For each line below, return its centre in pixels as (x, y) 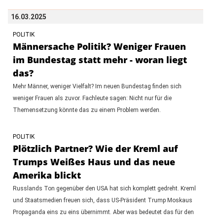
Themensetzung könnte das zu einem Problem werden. (87, 110)
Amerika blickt (47, 175)
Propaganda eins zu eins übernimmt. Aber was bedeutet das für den (103, 212)
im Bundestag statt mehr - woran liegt (100, 59)
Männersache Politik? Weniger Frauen (99, 46)
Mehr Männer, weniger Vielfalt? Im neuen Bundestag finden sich (97, 86)
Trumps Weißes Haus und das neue (94, 162)
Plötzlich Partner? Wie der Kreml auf (95, 148)
